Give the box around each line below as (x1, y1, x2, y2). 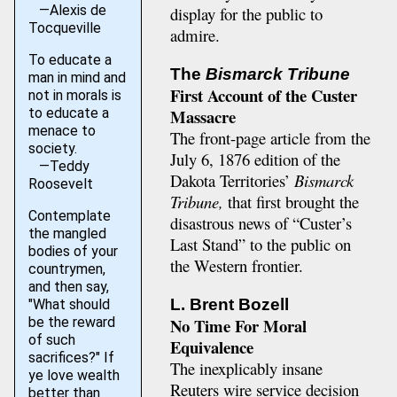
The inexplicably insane (169, 356, 323, 379)
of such (27, 331, 75, 348)
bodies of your (27, 243, 118, 260)
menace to (27, 122, 96, 139)
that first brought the (222, 191, 359, 214)
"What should (27, 296, 110, 313)
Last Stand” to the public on (169, 233, 351, 256)
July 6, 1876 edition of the (169, 148, 340, 171)
